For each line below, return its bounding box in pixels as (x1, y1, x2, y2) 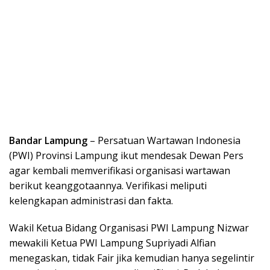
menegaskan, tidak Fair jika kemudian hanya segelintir (9, 251, 254, 265)
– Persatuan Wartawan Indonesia (87, 133, 240, 147)
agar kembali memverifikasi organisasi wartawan (9, 163, 230, 177)
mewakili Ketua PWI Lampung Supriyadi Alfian (9, 236, 216, 250)
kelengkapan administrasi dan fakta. (9, 193, 173, 207)
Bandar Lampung (9, 133, 87, 147)
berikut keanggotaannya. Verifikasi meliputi (9, 178, 207, 192)
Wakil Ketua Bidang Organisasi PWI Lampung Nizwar (9, 221, 249, 234)
